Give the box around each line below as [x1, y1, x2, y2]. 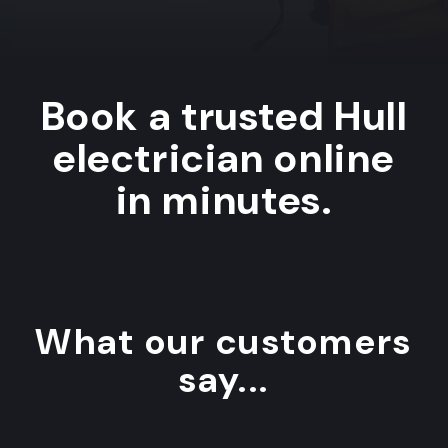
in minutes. [115, 173, 333, 226]
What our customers [35, 317, 413, 365]
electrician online [52, 131, 396, 184]
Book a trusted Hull [40, 89, 408, 142]
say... [178, 355, 270, 403]
